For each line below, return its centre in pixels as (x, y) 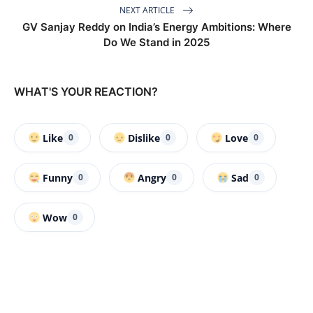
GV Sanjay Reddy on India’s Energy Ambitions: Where (156, 27)
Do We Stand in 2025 (156, 43)
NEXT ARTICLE (148, 10)
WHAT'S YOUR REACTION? (86, 92)
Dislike (144, 138)
